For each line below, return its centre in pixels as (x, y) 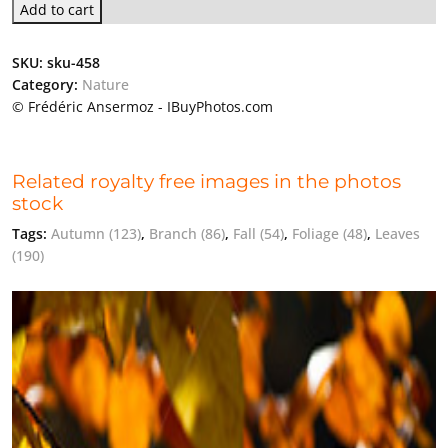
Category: (47, 85)
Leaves (397, 234)
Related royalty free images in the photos (206, 182)
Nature (105, 85)
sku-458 (73, 63)
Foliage (317, 234)
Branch (175, 234)
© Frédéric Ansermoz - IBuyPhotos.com (142, 107)
